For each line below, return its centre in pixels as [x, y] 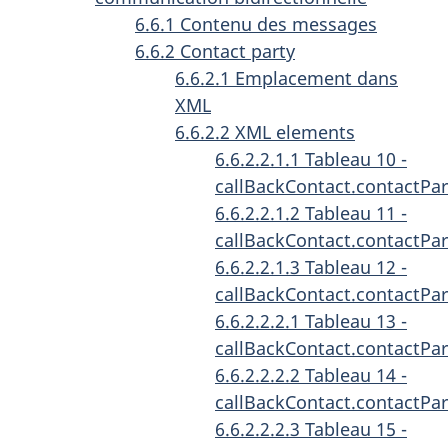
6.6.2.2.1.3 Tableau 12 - [311, 266]
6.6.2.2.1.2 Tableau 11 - [311, 212]
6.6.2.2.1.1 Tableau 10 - [311, 158]
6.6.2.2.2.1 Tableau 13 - [311, 320]
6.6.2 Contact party [215, 50]
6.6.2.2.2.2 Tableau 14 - [311, 374]
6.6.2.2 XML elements [265, 131]
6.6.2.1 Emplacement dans [286, 77]
